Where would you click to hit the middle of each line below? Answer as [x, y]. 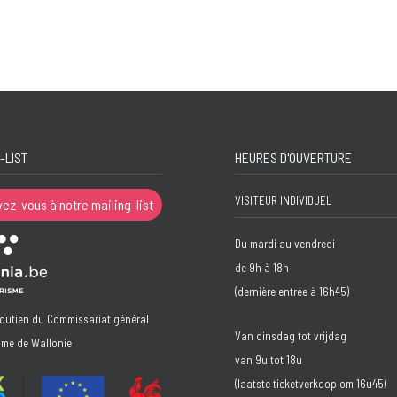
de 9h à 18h [262, 268]
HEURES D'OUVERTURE [293, 157]
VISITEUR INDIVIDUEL [283, 200]
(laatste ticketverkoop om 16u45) [311, 383]
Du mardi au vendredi [285, 244]
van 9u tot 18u [269, 359]
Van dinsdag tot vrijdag [291, 335]
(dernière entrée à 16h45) [292, 292]
